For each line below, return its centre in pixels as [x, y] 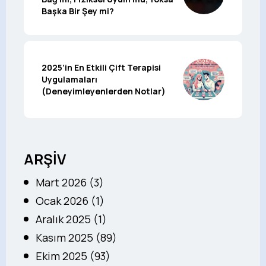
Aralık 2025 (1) [71, 219]
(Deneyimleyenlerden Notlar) [104, 91]
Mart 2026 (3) [70, 182]
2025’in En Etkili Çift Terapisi [101, 67]
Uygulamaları [69, 79]
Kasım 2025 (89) [76, 237]
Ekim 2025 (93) [73, 256]
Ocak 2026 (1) [70, 201]
